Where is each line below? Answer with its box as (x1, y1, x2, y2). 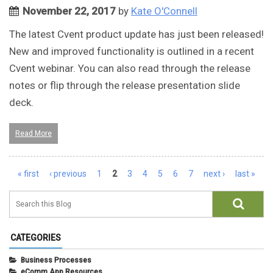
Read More (15, 129, 52, 138)
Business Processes (21, 256, 91, 265)
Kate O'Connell (131, 5, 197, 18)
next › (204, 169, 225, 179)
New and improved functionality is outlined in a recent (9, 45, 254, 58)
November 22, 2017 (23, 5, 116, 18)
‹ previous (49, 169, 87, 179)
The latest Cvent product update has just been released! (9, 28, 264, 41)
